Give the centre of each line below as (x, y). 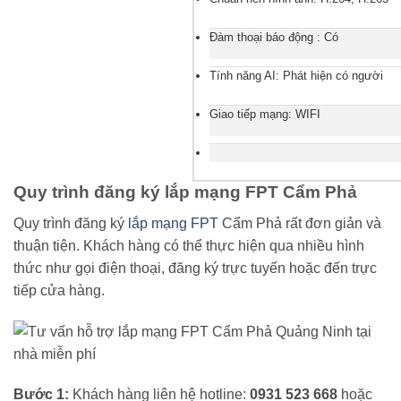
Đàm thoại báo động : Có (273, 38)
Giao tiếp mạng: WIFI (264, 114)
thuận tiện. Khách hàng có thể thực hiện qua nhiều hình (189, 245)
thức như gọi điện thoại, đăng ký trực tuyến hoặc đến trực (195, 268)
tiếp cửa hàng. (59, 290)
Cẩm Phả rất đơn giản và (300, 223)
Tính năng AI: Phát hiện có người (296, 75)
